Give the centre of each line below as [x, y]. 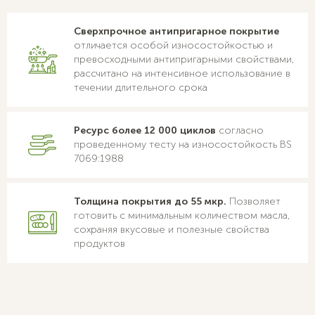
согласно [240, 131]
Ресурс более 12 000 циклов [145, 131]
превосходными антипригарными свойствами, [184, 60]
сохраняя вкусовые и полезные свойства [172, 230]
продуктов [99, 244]
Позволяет [253, 202]
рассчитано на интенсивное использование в [182, 74]
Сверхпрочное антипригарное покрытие [176, 32]
